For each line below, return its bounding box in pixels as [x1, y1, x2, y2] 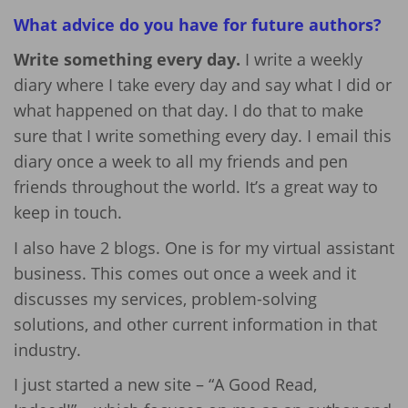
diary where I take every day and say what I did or [14, 74, 392, 97]
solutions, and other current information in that [14, 312, 377, 335]
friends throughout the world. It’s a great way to [14, 176, 378, 199]
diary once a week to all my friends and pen [14, 150, 348, 173]
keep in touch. [14, 201, 122, 224]
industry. [14, 338, 81, 361]
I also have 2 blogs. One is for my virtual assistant [14, 236, 394, 259]
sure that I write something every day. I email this [14, 125, 392, 148]
